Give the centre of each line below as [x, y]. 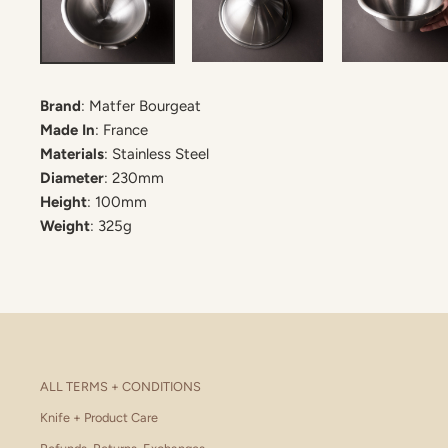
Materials [72, 153]
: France [121, 129]
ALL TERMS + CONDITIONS [120, 386]
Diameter [72, 177]
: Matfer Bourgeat [141, 105]
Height [63, 201]
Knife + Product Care [99, 417]
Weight [65, 225]
